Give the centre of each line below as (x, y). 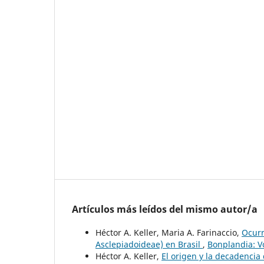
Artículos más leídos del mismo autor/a (165, 209)
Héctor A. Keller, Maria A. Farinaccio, (169, 232)
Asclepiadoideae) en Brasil (149, 244)
